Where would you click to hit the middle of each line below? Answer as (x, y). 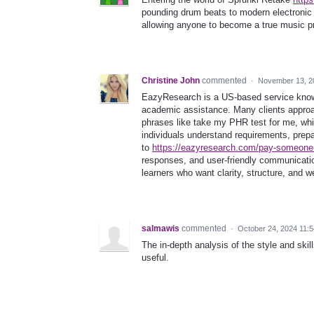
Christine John (171, 81)
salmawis (161, 229)
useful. (155, 258)
